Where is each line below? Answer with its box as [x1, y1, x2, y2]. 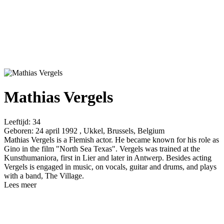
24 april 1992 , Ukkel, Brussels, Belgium [33, 126, 164, 135]
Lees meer [4, 180, 36, 189]
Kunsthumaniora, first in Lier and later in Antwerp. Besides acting [4, 153, 211, 162]
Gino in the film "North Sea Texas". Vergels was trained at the [4, 144, 200, 153]
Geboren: [4, 126, 33, 135]
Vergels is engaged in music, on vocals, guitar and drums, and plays [4, 162, 216, 171]
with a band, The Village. [4, 171, 84, 180]
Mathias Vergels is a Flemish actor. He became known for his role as [4, 135, 219, 144]
